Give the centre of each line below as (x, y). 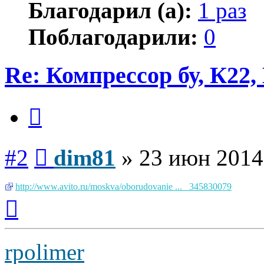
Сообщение (70, 145)
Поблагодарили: (113, 37)
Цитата (56, 104)
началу (31, 217)
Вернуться (39, 196)
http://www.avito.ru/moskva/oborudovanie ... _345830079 (123, 186)
